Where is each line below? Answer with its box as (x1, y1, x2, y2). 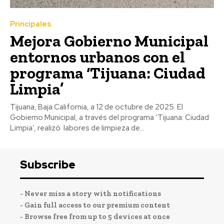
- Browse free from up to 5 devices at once (20, 211, 170, 221)
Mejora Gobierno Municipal (10, 31, 208, 50)
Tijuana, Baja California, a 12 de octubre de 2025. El (10, 101, 183, 112)
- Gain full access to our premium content (20, 200, 170, 209)
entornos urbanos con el (10, 47, 185, 66)
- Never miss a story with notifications (20, 188, 161, 198)
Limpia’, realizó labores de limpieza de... (10, 122, 144, 133)
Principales (10, 18, 51, 29)
